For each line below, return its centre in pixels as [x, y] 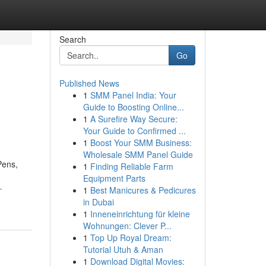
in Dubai [98, 202]
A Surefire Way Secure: [134, 119]
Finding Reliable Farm [132, 166]
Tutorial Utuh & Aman [123, 249]
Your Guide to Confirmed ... [134, 131]
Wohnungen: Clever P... [127, 226]
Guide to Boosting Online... [133, 107]
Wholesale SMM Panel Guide [138, 154]
